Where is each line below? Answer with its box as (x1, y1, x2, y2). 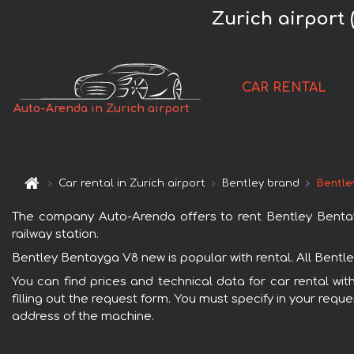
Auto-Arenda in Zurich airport (13, 103, 190, 115)
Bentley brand (222, 178, 300, 190)
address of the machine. (12, 309, 154, 323)
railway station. (12, 227, 99, 241)
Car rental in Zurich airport (58, 178, 206, 190)
